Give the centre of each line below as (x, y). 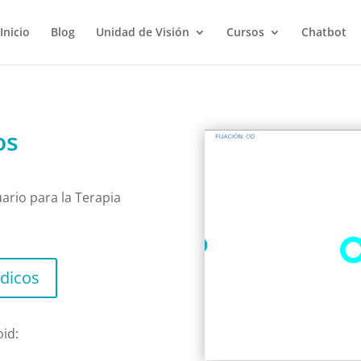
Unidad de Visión (143, 32)
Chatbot (324, 32)
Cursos (245, 32)
